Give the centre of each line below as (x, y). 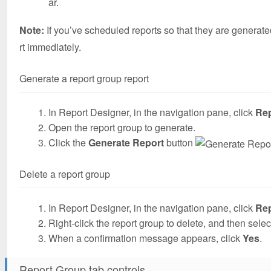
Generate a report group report (84, 78)
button (180, 142)
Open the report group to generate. (122, 127)
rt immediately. (50, 47)
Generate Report (126, 142)
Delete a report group (65, 174)
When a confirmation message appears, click (145, 238)
